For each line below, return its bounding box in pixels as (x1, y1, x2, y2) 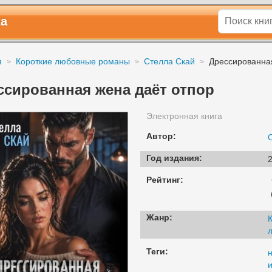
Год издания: (146, 153, 202, 163)
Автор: (146, 131, 176, 141)
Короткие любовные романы (16, 56, 130, 66)
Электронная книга (146, 111, 222, 121)
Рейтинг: (146, 175, 183, 185)
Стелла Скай (144, 56, 195, 66)
